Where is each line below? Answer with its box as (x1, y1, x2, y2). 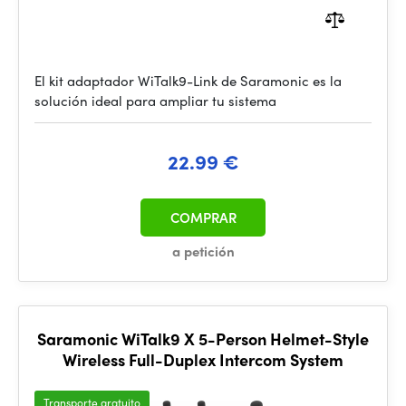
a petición (171, 241, 235, 261)
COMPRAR (169, 208, 237, 227)
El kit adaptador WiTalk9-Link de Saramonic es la (34, 71, 342, 91)
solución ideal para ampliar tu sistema (34, 91, 276, 111)
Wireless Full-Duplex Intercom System (63, 348, 343, 371)
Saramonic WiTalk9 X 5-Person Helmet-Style (37, 327, 369, 350)
